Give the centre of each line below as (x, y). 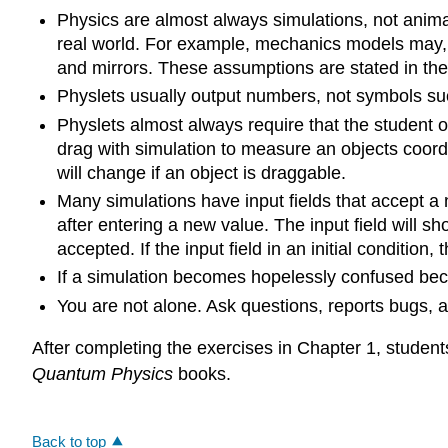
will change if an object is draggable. (201, 172)
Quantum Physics (102, 374)
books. (202, 374)
